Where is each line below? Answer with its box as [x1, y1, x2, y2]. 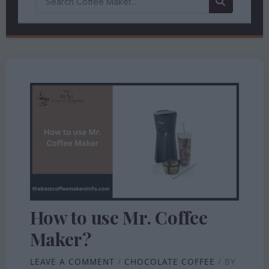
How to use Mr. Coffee [29, 205, 208, 230]
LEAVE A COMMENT [29, 256, 115, 268]
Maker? [29, 227, 91, 252]
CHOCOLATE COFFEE [124, 256, 215, 268]
